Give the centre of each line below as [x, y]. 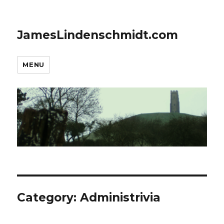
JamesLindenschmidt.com [98, 35]
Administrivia [120, 198]
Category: [49, 198]
